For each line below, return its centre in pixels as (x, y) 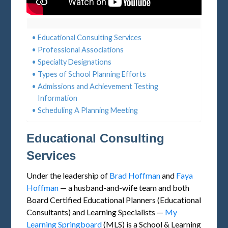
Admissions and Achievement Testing (98, 87)
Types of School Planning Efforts (92, 74)
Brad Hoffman (135, 176)
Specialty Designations (75, 62)
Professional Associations (81, 50)
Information (58, 98)
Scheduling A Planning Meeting (88, 110)
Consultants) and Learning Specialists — (96, 212)
